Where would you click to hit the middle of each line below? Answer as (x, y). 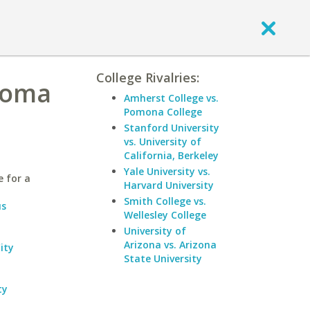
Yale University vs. (167, 171)
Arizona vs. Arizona (170, 245)
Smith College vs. (165, 201)
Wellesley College (165, 215)
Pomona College (163, 112)
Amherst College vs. (171, 98)
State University (163, 258)
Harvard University (169, 185)
